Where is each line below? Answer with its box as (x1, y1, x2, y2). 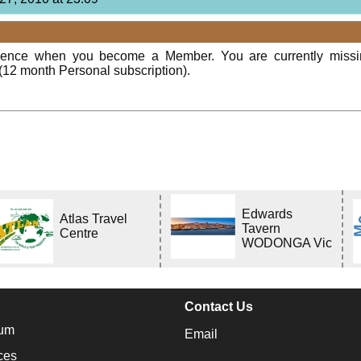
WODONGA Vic (242, 235, 333, 250)
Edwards (242, 206, 293, 221)
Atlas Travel (60, 211, 128, 226)
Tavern (242, 221, 281, 235)
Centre (60, 226, 99, 240)
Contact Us (184, 299, 253, 313)
